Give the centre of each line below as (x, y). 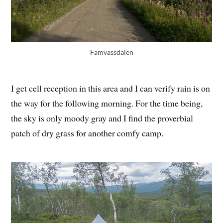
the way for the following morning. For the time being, (107, 103)
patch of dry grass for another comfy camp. (87, 133)
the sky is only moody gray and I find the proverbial (102, 118)
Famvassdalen (111, 52)
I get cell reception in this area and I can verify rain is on (111, 88)
